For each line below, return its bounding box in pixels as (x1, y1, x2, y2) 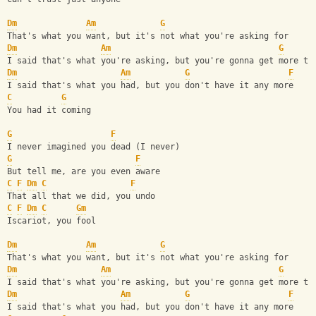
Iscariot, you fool (7, 216, 96, 226)
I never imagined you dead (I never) (7, 142, 180, 152)
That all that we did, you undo (7, 191, 155, 202)
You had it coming (7, 105, 91, 116)
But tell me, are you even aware (7, 166, 160, 177)
